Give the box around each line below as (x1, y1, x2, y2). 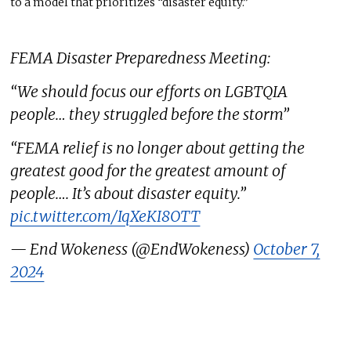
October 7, (253, 240, 320, 259)
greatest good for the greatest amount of (10, 161, 287, 180)
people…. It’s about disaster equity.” (10, 183, 247, 203)
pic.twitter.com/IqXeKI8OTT (10, 206, 201, 226)
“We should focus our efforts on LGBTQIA (10, 81, 288, 101)
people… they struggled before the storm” (10, 104, 290, 124)
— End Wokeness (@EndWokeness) (10, 240, 254, 259)
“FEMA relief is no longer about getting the (10, 138, 306, 157)
